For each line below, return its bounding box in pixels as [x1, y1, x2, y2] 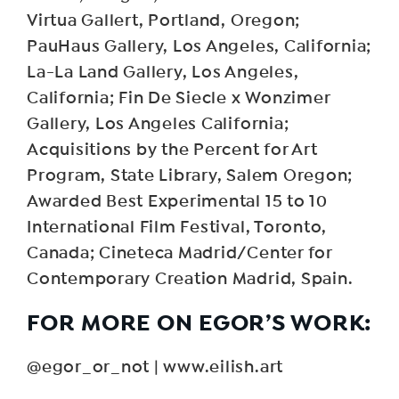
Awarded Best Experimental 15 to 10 [27, 191, 328, 211]
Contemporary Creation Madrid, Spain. [27, 269, 354, 289]
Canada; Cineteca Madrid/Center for [27, 243, 332, 263]
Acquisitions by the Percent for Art [27, 140, 318, 159]
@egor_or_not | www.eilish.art [27, 357, 284, 377]
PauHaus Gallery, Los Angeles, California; [27, 37, 372, 56]
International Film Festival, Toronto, [27, 217, 328, 237]
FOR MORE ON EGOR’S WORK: [27, 308, 372, 338]
